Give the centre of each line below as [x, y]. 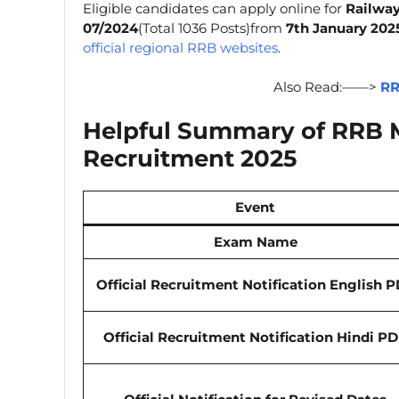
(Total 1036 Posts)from [212, 28]
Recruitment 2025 [190, 158]
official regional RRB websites [180, 47]
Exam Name [255, 241]
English [355, 284]
